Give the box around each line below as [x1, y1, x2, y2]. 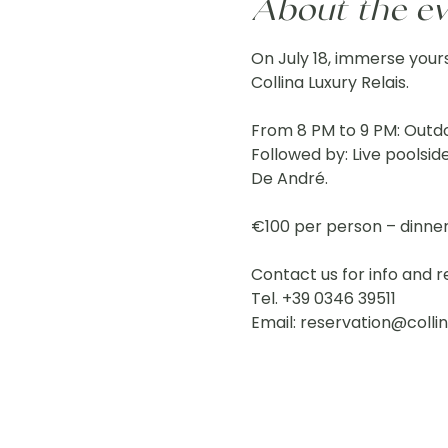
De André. [250, 166, 328, 190]
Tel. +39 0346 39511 [250, 286, 396, 310]
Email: [250, 310, 300, 334]
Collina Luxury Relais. [250, 70, 409, 94]
